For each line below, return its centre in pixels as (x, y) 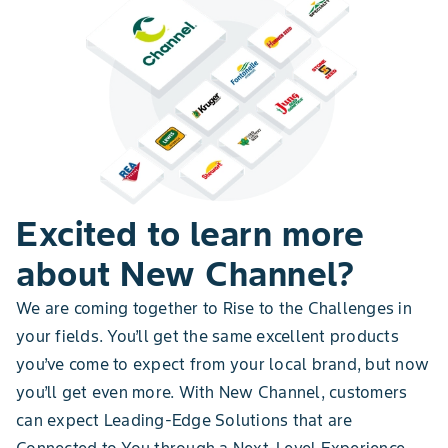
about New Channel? (185, 273)
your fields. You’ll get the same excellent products (207, 336)
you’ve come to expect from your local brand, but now (222, 364)
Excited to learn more (190, 233)
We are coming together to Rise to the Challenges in (214, 308)
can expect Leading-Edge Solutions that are (184, 420)
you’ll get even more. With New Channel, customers (212, 392)
